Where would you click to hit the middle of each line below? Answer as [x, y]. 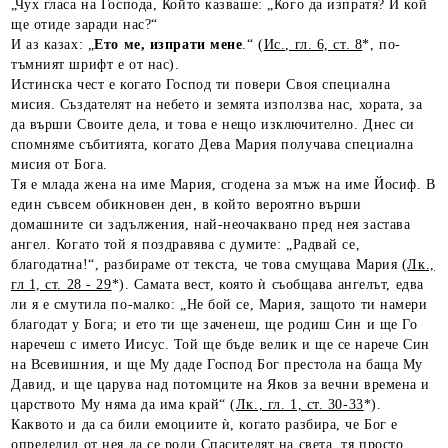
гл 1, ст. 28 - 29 [61, 284]
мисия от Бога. [62, 164]
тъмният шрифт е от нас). [95, 64]
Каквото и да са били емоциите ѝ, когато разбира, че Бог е [204, 424]
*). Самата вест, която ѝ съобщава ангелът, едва [267, 284]
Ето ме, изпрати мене [168, 44]
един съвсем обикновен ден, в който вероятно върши [186, 204]
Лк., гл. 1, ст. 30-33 [299, 404]
